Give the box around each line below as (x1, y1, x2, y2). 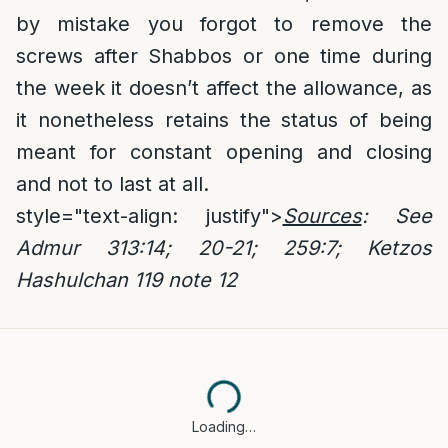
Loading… (192, 418, 256, 435)
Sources (282, 204, 362, 228)
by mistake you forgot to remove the (16, 12, 432, 36)
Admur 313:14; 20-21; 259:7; (16, 236, 341, 260)
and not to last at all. (16, 172, 209, 196)
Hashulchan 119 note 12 (16, 268, 237, 292)
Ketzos (367, 236, 432, 260)
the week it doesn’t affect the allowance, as (16, 76, 432, 100)
